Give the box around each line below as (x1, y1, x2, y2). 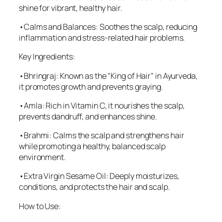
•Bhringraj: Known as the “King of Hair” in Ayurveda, (19, 70, 198, 81)
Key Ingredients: (19, 51, 75, 62)
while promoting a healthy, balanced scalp (19, 141, 166, 152)
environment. (19, 152, 66, 163)
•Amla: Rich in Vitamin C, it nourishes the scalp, (19, 100, 185, 111)
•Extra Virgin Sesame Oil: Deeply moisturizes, (19, 170, 179, 182)
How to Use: (19, 200, 61, 212)
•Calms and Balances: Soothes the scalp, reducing (19, 21, 198, 33)
